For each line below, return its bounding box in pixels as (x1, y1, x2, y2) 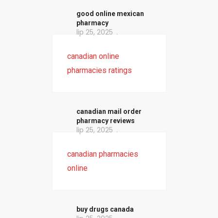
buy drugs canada (76, 205, 134, 214)
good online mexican (76, 10, 144, 18)
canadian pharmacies (67, 149, 138, 159)
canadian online (67, 52, 119, 61)
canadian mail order (76, 108, 142, 116)
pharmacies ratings (67, 66, 132, 75)
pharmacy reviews (76, 117, 135, 125)
